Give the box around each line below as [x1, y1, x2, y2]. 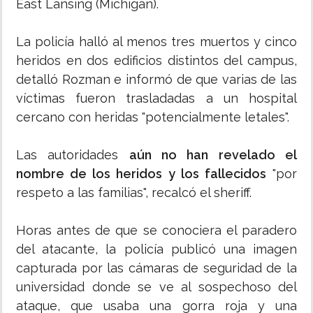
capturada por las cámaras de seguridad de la [16, 261, 297, 276]
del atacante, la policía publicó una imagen [16, 242, 297, 257]
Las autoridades [16, 147, 129, 163]
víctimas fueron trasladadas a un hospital [16, 91, 297, 106]
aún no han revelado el [129, 147, 298, 163]
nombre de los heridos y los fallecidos [16, 166, 266, 182]
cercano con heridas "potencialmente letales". [16, 110, 289, 125]
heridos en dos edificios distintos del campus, [16, 53, 297, 68]
